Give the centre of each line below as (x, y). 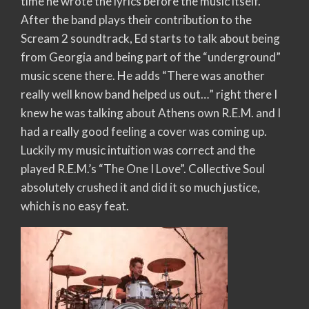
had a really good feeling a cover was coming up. (144, 131)
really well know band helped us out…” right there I (149, 94)
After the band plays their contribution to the (136, 19)
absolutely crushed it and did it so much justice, (140, 187)
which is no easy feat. (75, 206)
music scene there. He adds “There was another (143, 75)
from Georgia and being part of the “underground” (151, 57)
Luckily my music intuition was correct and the (138, 150)
